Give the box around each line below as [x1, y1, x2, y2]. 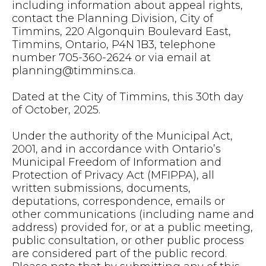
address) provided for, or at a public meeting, [12, 221, 253, 234]
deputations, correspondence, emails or [12, 195, 225, 208]
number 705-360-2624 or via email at [12, 51, 211, 64]
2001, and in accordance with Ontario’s [12, 142, 221, 156]
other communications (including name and [12, 208, 254, 221]
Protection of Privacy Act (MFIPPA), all [12, 169, 214, 182]
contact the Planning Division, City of [12, 12, 213, 25]
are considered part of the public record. [12, 247, 227, 260]
